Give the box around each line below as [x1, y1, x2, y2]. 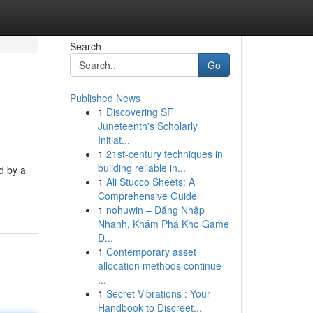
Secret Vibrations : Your [105, 286, 210, 300]
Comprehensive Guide [97, 189, 197, 203]
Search [69, 39, 101, 53]
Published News [69, 91, 140, 105]
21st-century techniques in [105, 147, 223, 161]
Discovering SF [105, 105, 173, 119]
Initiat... [97, 133, 130, 147]
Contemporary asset [105, 245, 196, 259]
